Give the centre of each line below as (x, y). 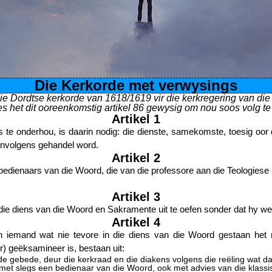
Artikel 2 (136, 158)
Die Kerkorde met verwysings (136, 85)
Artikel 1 (136, 119)
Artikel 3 (136, 197)
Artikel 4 (136, 222)
